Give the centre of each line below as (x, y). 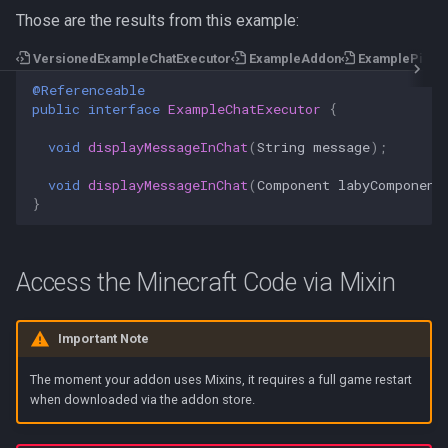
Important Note (103, 339)
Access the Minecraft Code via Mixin (206, 282)
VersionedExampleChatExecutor (131, 58)
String (281, 147)
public (56, 109)
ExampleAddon (293, 58)
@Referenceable (88, 90)
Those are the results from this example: (157, 20)
